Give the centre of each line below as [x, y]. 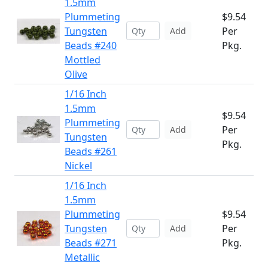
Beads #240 [91, 45]
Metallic [82, 257]
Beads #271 [91, 243]
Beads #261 [91, 151]
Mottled [83, 60]
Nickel [78, 166]
